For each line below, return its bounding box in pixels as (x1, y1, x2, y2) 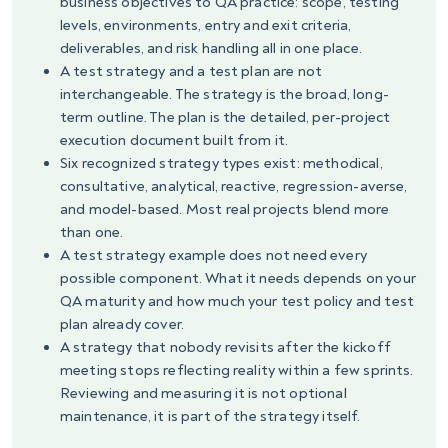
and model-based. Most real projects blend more (60, 200, 390, 220)
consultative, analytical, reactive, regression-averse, (60, 177, 408, 197)
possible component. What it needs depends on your (60, 269, 416, 289)
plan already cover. (60, 315, 185, 335)
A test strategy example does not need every (60, 246, 367, 266)
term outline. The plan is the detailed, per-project (60, 108, 391, 128)
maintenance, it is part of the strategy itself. (60, 407, 361, 427)
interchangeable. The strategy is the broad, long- (60, 85, 389, 105)
